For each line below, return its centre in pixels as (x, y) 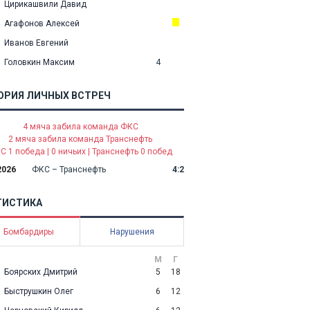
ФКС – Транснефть (69, 170)
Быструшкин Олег (39, 291)
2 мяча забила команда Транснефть (80, 139)
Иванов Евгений (36, 43)
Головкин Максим (39, 62)
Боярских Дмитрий (41, 272)
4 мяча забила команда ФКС (80, 127)
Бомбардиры (28, 232)
